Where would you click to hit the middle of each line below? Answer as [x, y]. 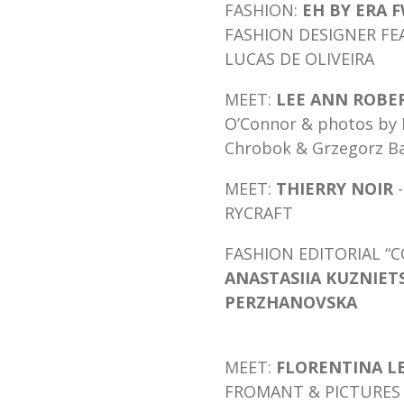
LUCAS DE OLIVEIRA [299, 58]
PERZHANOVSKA [291, 302]
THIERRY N [320, 188]
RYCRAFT [259, 212]
